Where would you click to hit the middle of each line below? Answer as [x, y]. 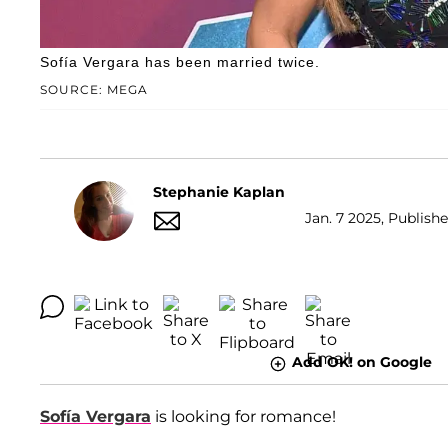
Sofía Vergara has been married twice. [180, 62]
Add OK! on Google [361, 362]
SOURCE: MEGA [94, 90]
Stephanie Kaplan [219, 191]
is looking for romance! [243, 416]
